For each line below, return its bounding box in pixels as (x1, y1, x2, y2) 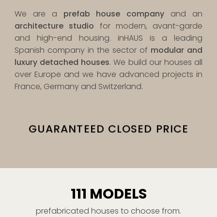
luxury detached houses (15, 57, 110, 68)
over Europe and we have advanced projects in (15, 69, 202, 80)
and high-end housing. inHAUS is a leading (15, 32, 202, 44)
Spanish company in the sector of (15, 45, 151, 56)
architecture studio (15, 20, 94, 31)
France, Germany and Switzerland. (15, 81, 143, 92)
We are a (15, 8, 63, 19)
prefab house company (63, 8, 165, 19)
